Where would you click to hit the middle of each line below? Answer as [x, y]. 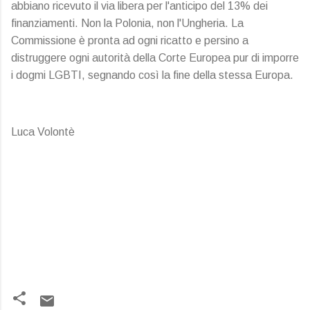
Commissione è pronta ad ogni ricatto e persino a [130, 40]
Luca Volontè [43, 131]
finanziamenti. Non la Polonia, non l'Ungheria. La [127, 23]
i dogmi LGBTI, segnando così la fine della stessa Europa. [152, 75]
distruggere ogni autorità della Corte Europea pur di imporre [155, 57]
